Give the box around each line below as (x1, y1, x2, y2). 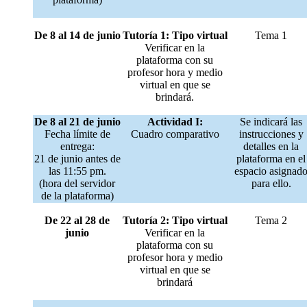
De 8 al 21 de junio (34, 116, 121, 128)
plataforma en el (236, 153, 306, 165)
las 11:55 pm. (48, 165, 106, 177)
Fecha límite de (44, 128, 110, 140)
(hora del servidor (39, 177, 115, 190)
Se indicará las (240, 116, 302, 128)
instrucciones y (238, 128, 304, 140)
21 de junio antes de (34, 153, 121, 165)
